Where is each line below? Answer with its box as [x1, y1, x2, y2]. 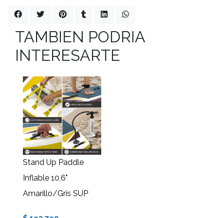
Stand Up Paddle [23, 158, 84, 167]
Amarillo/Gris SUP [23, 189, 88, 199]
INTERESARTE [15, 46, 120, 65]
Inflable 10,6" [23, 173, 68, 183]
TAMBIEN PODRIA [15, 28, 145, 46]
